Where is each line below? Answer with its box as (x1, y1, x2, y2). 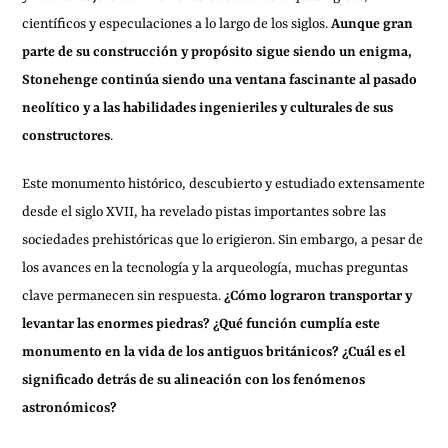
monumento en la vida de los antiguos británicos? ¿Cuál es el (22, 344, 406, 360)
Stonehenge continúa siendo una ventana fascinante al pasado (22, 72, 418, 88)
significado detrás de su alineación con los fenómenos (22, 372, 366, 388)
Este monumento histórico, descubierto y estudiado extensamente (22, 176, 426, 192)
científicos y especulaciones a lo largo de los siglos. (22, 16, 332, 32)
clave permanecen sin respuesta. (22, 288, 225, 304)
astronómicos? (22, 400, 118, 416)
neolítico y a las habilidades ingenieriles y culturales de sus (22, 100, 394, 116)
